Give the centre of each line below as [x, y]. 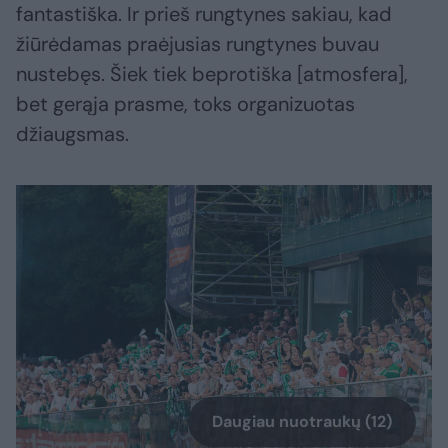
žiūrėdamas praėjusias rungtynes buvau [197, 44]
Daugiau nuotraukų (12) [302, 421]
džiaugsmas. [72, 134]
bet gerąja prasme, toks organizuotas [185, 104]
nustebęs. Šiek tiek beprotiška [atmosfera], [212, 74]
